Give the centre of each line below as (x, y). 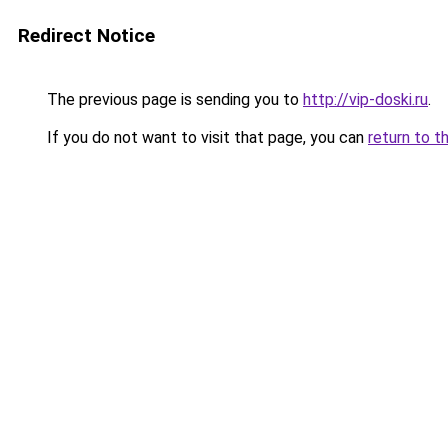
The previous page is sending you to (173, 99)
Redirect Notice (86, 35)
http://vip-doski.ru (365, 99)
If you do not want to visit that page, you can (205, 137)
